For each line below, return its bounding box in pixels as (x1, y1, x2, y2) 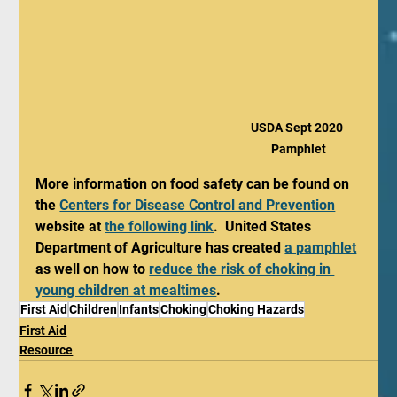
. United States (214, 218, 315, 236)
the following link (105, 218, 214, 236)
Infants (119, 302, 160, 317)
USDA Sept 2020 (251, 121, 346, 136)
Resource (19, 343, 74, 358)
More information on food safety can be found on (35, 175, 354, 193)
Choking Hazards (208, 302, 305, 317)
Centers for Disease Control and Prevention (59, 197, 336, 214)
